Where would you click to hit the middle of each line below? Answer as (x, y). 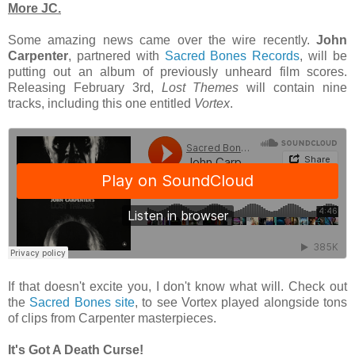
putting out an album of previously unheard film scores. (177, 71)
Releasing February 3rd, (85, 87)
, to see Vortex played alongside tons (241, 302)
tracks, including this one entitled (101, 103)
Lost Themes (200, 87)
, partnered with (116, 55)
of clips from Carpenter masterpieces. (112, 318)
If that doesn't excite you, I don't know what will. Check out (177, 286)
